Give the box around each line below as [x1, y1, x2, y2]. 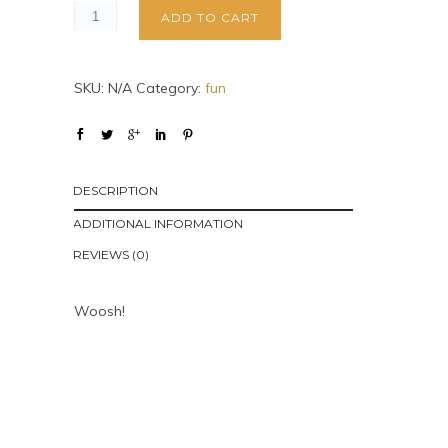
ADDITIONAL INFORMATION [73, 216, 243, 231]
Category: [136, 79, 205, 97]
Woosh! [74, 302, 125, 320]
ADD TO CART [161, 10, 259, 25]
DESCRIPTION [73, 183, 158, 198]
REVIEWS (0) [73, 247, 149, 262]
